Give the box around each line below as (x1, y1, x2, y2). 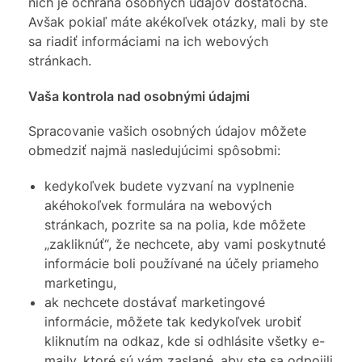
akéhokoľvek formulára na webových (44, 196, 271, 213)
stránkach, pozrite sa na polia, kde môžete (44, 216, 305, 233)
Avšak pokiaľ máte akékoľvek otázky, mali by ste (28, 14, 328, 31)
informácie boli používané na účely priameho (44, 255, 319, 271)
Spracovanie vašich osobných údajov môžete (28, 123, 306, 140)
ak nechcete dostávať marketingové (44, 293, 265, 310)
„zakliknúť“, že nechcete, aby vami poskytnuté (44, 235, 326, 252)
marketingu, (44, 274, 116, 291)
